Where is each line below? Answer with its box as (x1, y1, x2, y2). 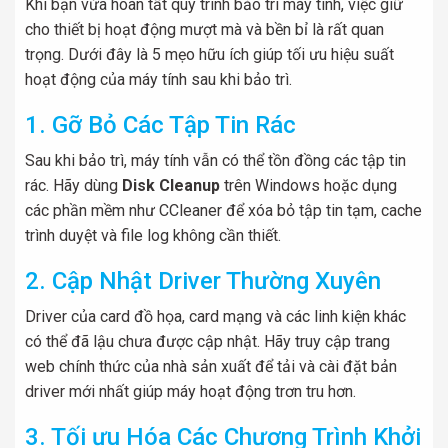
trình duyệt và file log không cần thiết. (25, 226, 281, 245)
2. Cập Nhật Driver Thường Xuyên (25, 267, 381, 295)
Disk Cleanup (122, 176, 220, 195)
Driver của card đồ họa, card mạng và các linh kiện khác (25, 307, 406, 326)
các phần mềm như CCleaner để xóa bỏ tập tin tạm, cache (25, 201, 422, 220)
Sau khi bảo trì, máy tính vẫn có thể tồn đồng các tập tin (25, 151, 406, 170)
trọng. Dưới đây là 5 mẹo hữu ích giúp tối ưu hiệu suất (25, 45, 394, 64)
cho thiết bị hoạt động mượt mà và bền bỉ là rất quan (25, 20, 384, 39)
